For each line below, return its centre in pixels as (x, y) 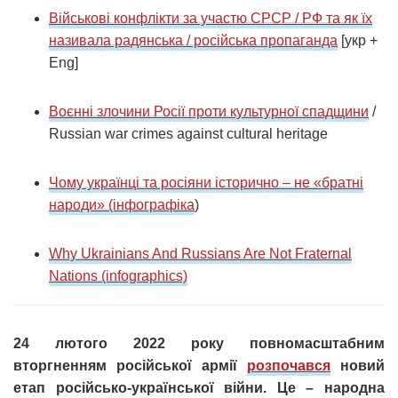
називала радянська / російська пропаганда (193, 41)
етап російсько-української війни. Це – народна (199, 388)
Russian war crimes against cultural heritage (188, 134)
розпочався (289, 366)
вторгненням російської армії (130, 366)
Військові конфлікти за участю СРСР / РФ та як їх (211, 19)
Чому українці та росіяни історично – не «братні (206, 183)
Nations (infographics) (118, 276)
